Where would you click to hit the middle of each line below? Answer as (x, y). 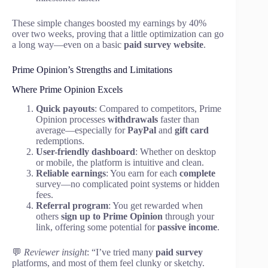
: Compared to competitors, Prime (158, 109)
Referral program (72, 206)
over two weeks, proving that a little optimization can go (118, 33)
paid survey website (164, 44)
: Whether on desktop (176, 152)
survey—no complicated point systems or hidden (128, 184)
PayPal (142, 130)
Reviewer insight (55, 252)
